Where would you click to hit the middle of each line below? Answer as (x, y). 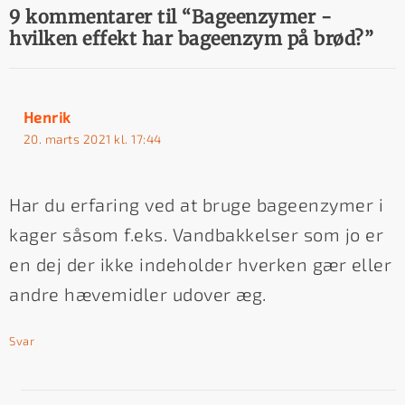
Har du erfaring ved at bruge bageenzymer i (196, 204)
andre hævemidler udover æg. (138, 293)
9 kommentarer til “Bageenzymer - (170, 16)
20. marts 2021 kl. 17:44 (92, 138)
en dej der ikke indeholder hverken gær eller (200, 264)
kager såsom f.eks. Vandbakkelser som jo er (196, 234)
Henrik (47, 117)
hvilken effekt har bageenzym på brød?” (191, 38)
